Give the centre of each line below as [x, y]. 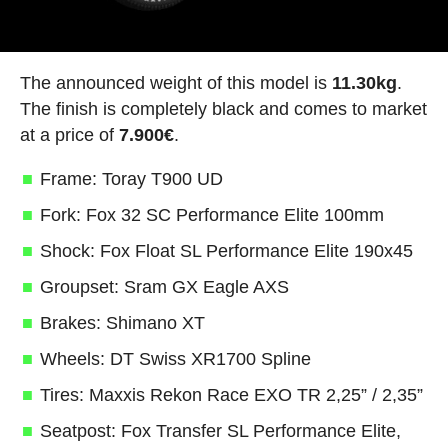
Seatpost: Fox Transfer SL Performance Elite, [220, 431]
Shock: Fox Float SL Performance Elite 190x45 [226, 251]
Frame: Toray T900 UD [131, 179]
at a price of [69, 135]
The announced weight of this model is [175, 83]
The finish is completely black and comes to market [223, 109]
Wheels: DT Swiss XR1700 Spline [175, 359]
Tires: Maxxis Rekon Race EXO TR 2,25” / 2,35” [231, 395]
